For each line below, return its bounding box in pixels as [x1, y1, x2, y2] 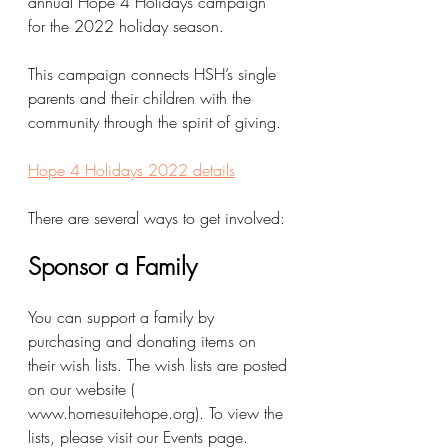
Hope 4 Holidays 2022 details [28, 159, 235, 182]
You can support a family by [28, 306, 219, 329]
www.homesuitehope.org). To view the [28, 402, 288, 425]
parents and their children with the [28, 87, 256, 110]
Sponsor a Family [28, 250, 211, 283]
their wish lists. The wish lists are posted [28, 354, 292, 377]
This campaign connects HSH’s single [28, 63, 281, 86]
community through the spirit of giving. [28, 111, 286, 134]
